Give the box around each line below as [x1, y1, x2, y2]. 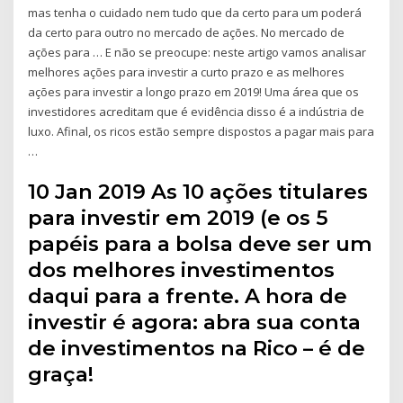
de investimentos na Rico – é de [28, 336, 366, 362]
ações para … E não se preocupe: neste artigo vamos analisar [28, 43, 367, 60]
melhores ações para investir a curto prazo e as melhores [28, 63, 345, 80]
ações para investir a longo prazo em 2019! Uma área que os [28, 83, 360, 100]
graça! [28, 362, 94, 388]
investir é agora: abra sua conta [28, 309, 362, 336]
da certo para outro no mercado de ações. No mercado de [28, 23, 345, 40]
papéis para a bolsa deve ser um [28, 231, 373, 257]
